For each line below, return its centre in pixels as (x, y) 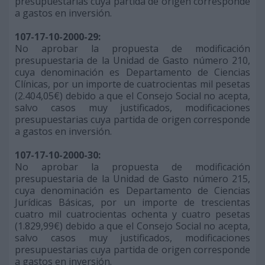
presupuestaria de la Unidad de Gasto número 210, (132, 60)
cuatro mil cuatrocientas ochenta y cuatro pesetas (132, 214)
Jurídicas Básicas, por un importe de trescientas (132, 202)
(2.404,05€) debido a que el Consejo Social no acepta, (132, 96)
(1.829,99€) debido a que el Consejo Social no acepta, (132, 226)
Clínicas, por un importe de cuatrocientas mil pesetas (132, 84)
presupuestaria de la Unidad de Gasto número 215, (132, 179)
